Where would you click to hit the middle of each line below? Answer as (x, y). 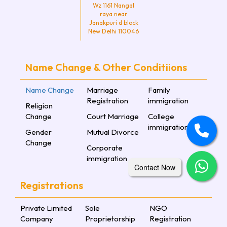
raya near (114, 14)
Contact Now (155, 167)
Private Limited (46, 208)
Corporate (105, 148)
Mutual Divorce (113, 132)
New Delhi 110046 (114, 31)
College (161, 117)
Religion (39, 106)
